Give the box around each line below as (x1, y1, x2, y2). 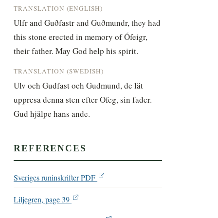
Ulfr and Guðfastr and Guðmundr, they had (14, 17, 161, 28)
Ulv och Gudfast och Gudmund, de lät (14, 79, 144, 91)
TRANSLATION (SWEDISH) (14, 66, 104, 75)
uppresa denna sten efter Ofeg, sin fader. (14, 93, 152, 105)
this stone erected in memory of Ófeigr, (14, 31, 148, 42)
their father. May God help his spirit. (14, 45, 139, 56)
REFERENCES (14, 143, 87, 154)
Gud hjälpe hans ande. (14, 108, 91, 119)
